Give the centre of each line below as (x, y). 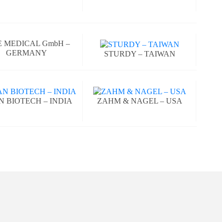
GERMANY (26, 53)
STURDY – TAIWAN (140, 54)
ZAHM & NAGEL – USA (140, 101)
